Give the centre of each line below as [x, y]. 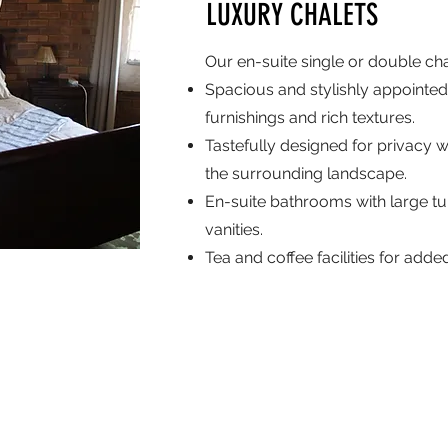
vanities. [234, 229]
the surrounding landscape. [306, 173]
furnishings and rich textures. [310, 117]
